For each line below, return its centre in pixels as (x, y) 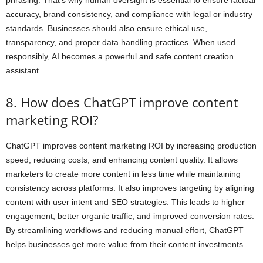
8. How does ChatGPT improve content (122, 102)
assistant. (23, 70)
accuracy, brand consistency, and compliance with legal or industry (129, 14)
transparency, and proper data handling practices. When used (121, 42)
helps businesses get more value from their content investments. (126, 244)
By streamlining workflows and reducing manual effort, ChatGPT (125, 230)
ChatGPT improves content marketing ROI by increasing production (131, 145)
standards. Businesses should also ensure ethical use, (107, 28)
